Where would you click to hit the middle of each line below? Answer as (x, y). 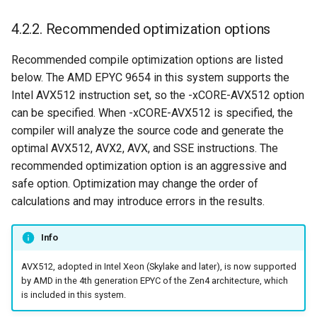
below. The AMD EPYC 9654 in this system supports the (150, 77)
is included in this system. (73, 294)
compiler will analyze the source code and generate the (148, 130)
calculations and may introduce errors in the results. (138, 201)
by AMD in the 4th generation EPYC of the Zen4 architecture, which (154, 280)
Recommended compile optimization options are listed (147, 59)
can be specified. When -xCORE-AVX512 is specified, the (152, 113)
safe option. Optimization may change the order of (135, 183)
